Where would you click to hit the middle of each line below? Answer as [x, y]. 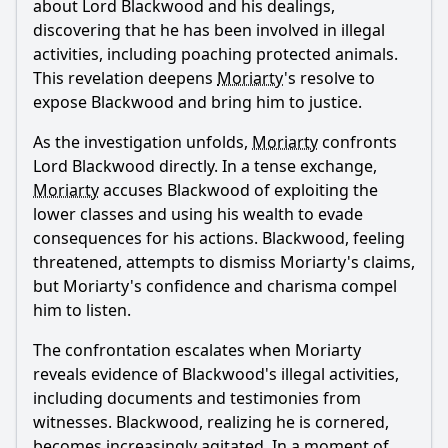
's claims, [381, 262]
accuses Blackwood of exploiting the [238, 190]
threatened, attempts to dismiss [156, 262]
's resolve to [329, 78]
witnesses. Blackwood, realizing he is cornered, [211, 422]
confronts [357, 142]
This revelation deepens [125, 78]
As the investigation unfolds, [142, 142]
